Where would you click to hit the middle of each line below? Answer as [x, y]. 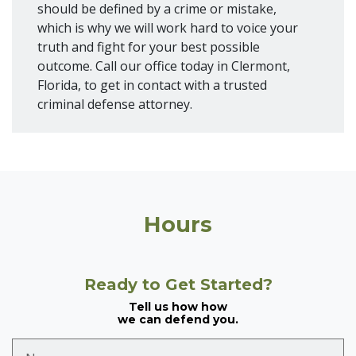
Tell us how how [178, 307]
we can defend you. [178, 320]
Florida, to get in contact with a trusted [152, 85]
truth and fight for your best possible [149, 47]
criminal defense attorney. [118, 104]
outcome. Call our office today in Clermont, [164, 66]
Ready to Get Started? [178, 285]
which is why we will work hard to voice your [168, 28]
